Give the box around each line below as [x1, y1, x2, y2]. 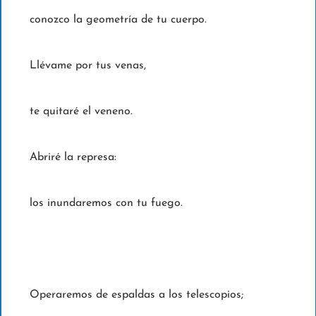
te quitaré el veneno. [29, 106, 136, 118]
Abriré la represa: [29, 152, 120, 164]
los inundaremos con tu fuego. [29, 197, 183, 209]
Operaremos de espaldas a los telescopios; [29, 289, 247, 301]
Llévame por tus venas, [29, 60, 150, 72]
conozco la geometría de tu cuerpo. [29, 14, 207, 26]
